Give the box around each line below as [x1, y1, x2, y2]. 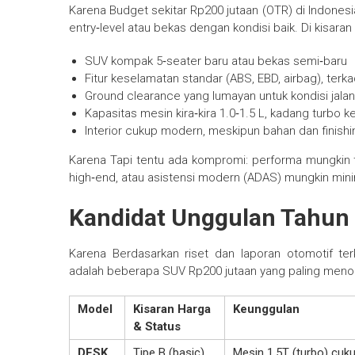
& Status [133, 319, 181, 334]
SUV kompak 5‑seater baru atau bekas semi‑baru [85, 54, 347, 69]
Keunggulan [233, 302, 300, 317]
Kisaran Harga [133, 302, 211, 317]
